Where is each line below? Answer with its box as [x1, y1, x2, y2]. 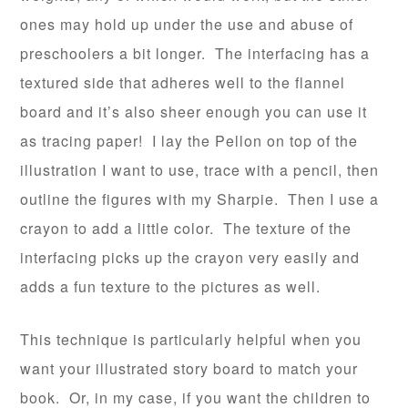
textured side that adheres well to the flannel [20, 72, 346, 94]
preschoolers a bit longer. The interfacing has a [20, 43, 371, 65]
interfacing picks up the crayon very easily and [20, 247, 361, 269]
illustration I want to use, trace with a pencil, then [20, 159, 380, 181]
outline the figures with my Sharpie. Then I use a [20, 189, 380, 210]
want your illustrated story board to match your [20, 358, 359, 380]
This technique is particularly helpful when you [20, 329, 362, 351]
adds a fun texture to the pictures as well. [20, 276, 321, 298]
